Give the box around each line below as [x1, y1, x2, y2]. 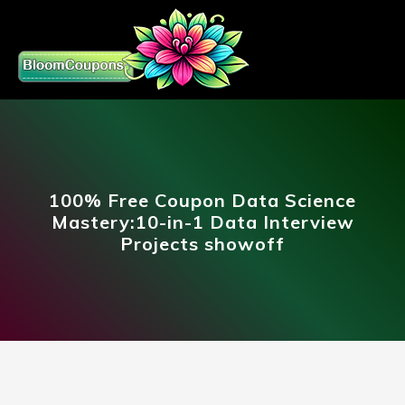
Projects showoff [120, 232, 285, 255]
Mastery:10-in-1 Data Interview [51, 211, 354, 233]
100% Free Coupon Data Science [49, 189, 356, 212]
